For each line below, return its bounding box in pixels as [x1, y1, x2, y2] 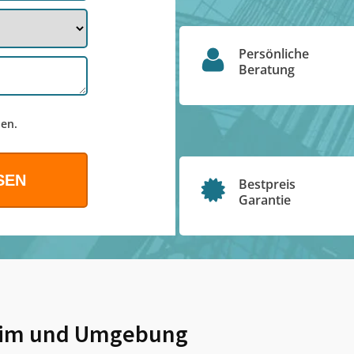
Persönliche [238, 44, 309, 62]
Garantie [238, 191, 291, 209]
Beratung [238, 60, 295, 78]
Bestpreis [238, 175, 296, 193]
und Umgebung [24, 318, 188, 349]
